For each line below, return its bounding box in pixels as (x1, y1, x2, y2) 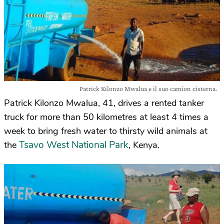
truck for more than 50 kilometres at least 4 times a (4, 111, 208, 123)
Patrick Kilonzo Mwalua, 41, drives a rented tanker (4, 97, 204, 109)
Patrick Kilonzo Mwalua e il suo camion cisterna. (79, 84, 217, 92)
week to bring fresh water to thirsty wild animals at (4, 125, 207, 137)
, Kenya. (128, 139, 159, 151)
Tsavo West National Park (19, 138, 128, 151)
